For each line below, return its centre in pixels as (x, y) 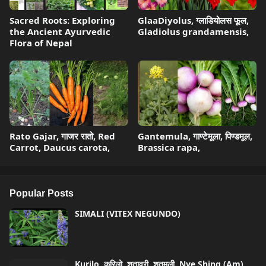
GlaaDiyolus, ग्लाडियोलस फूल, (193, 20)
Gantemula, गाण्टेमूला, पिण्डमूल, (195, 136)
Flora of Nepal (41, 43)
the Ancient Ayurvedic (60, 31)
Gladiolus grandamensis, (193, 31)
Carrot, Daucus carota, (60, 147)
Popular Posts (42, 193)
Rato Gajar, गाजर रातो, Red (62, 136)
